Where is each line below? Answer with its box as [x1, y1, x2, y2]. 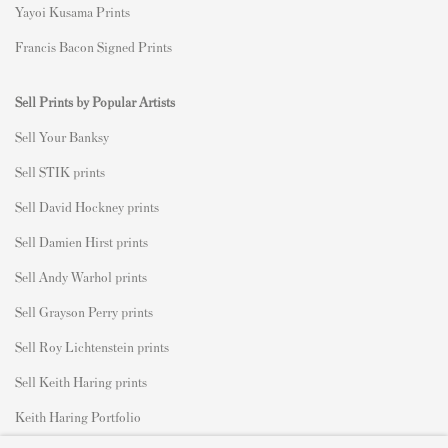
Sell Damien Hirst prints [15, 232, 148, 250]
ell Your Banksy [22, 127, 109, 145]
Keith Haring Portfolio [15, 407, 141, 425]
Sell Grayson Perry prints [15, 302, 153, 320]
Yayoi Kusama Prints [15, 2, 130, 20]
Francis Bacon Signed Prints [15, 37, 172, 55]
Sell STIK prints [15, 162, 105, 180]
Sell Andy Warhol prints [15, 267, 147, 285]
